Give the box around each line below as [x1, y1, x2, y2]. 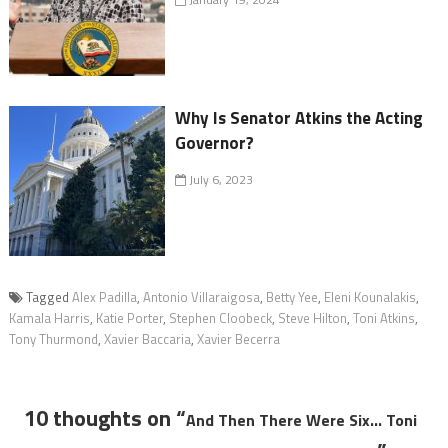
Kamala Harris [8, 307, 90, 328]
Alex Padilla [71, 286, 137, 307]
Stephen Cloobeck [168, 307, 272, 328]
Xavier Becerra [196, 328, 280, 349]
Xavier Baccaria [103, 328, 191, 349]
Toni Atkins [352, 307, 415, 328]
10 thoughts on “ [23, 400, 186, 435]
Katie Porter [95, 307, 163, 328]
